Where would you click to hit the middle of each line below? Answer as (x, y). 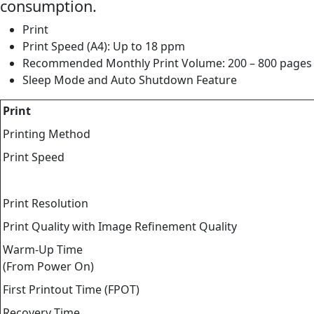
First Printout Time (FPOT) (71, 289)
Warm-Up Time (43, 249)
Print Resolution (46, 203)
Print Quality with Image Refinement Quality (120, 226)
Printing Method (47, 134)
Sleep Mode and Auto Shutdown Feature (130, 80)
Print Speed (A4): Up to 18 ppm (104, 46)
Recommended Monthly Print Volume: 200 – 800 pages (167, 63)
